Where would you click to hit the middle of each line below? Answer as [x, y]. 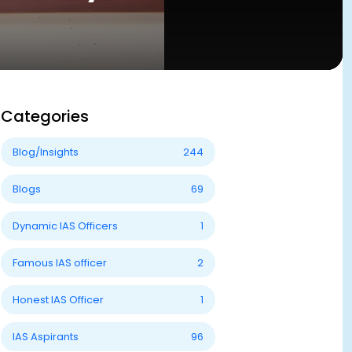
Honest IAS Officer [59, 300]
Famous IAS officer [60, 263]
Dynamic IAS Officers [66, 226]
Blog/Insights [46, 152]
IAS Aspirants [46, 337]
